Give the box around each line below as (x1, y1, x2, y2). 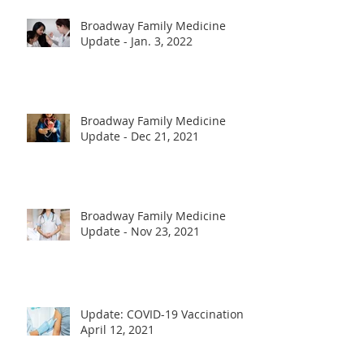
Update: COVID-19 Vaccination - (80, 306, 251, 323)
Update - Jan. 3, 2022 (80, 33, 193, 50)
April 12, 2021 (80, 322, 154, 338)
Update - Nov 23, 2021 (80, 223, 200, 240)
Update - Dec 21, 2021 (80, 128, 199, 145)
